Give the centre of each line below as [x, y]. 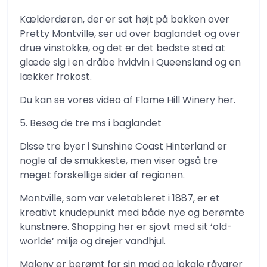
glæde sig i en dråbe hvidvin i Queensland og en [130, 62]
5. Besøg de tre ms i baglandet [91, 123]
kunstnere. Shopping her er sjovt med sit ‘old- [126, 227]
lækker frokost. [56, 77]
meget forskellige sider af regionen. [102, 175]
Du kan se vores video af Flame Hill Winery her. [128, 100]
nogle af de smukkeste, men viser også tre [119, 161]
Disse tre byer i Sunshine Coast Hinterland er [123, 146]
